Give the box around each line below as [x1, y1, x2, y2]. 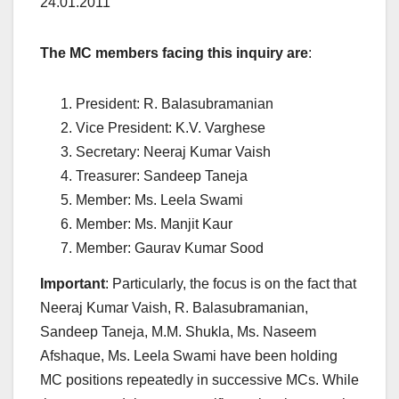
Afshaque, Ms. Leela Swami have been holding [40, 347, 338, 363]
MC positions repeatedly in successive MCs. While [40, 371, 359, 387]
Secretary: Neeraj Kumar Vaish [76, 143, 271, 159]
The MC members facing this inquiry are [40, 45, 308, 61]
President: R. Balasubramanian [76, 95, 273, 111]
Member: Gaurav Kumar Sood [76, 240, 264, 256]
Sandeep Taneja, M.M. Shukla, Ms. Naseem [40, 323, 316, 339]
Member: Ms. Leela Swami [76, 191, 243, 208]
